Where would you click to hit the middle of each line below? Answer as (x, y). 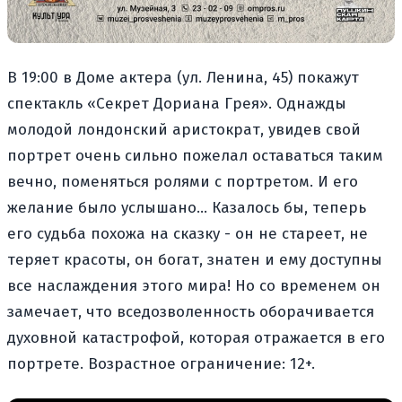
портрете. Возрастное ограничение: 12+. (163, 363)
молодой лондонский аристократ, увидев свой (184, 129)
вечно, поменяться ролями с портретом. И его (183, 181)
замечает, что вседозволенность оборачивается (191, 311)
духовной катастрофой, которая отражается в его (196, 337)
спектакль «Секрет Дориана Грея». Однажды (177, 103)
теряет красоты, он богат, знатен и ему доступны (195, 259)
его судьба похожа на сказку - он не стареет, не (188, 233)
